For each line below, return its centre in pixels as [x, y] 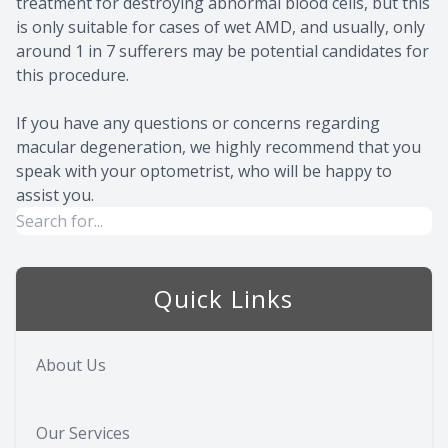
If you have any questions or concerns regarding [198, 123]
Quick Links [224, 299]
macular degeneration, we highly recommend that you [218, 147]
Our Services [83, 433]
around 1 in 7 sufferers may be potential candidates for [222, 51]
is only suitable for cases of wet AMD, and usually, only [220, 27]
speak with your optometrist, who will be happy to [204, 171]
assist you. [55, 195]
